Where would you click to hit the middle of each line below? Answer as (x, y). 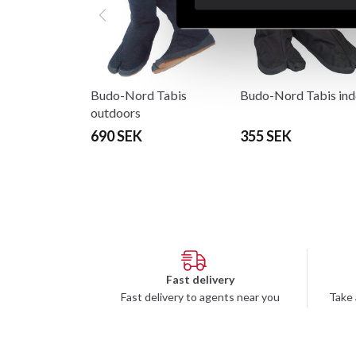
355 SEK (265, 136)
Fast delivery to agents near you (200, 297)
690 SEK (116, 136)
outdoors (116, 113)
